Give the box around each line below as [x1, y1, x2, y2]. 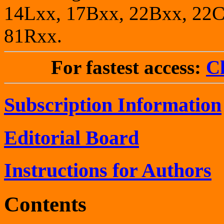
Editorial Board [4, 126, 139, 149]
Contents [4, 192, 86, 216]
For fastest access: [51, 56, 206, 78]
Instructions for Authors [4, 159, 211, 182]
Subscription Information [4, 93, 221, 116]
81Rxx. [4, 25, 62, 47]
